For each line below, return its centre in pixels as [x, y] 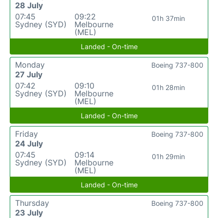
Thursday [32, 203]
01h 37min [168, 18]
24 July [29, 143]
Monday [30, 64]
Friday [27, 134]
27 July [29, 74]
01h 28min [168, 87]
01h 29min [168, 156]
